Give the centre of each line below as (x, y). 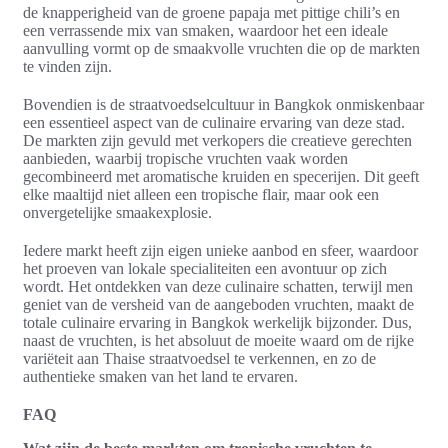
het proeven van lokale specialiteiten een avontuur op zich (205, 268)
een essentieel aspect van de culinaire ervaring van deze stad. (214, 122)
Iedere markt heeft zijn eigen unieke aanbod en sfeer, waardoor (220, 250)
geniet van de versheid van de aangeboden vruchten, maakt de (218, 304)
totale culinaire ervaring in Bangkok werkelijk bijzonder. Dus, (217, 322)
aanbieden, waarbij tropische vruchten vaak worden (185, 158)
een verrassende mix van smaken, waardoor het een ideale (205, 30)
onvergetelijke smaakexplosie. (117, 212)
